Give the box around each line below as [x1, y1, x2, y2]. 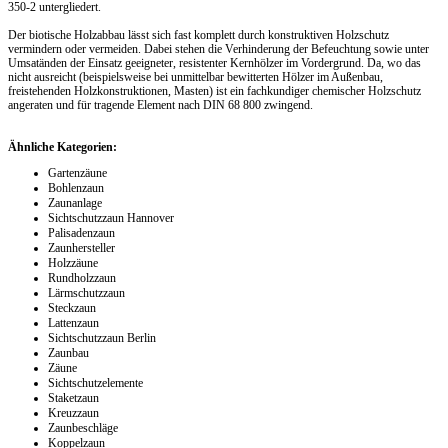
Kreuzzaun [48, 406, 99, 421]
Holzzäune [48, 256, 98, 271]
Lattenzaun [48, 316, 99, 331]
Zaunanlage [48, 196, 102, 211]
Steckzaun [48, 301, 96, 316]
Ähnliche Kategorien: [8, 140, 117, 155]
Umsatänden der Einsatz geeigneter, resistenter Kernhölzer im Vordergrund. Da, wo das [8, 56, 421, 71]
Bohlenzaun [48, 181, 104, 196]
